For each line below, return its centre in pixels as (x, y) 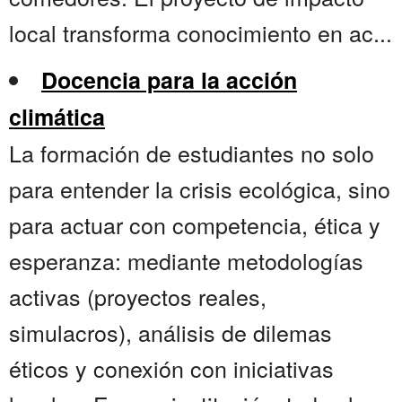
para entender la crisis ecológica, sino (200, 189)
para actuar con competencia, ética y (195, 225)
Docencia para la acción (169, 80)
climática (57, 117)
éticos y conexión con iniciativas (171, 368)
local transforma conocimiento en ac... (201, 33)
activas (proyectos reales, (138, 297)
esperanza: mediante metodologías (186, 261)
